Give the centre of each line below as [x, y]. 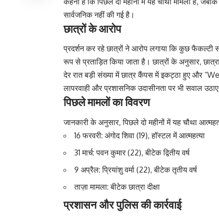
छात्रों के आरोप [92, 29]
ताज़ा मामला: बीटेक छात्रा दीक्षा [117, 186]
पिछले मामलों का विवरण [107, 102]
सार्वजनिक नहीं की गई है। [99, 15]
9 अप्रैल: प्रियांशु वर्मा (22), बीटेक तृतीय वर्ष [136, 169]
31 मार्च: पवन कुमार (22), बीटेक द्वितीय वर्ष [132, 152]
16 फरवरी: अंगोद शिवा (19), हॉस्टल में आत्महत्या [140, 135]
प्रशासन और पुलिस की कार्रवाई [122, 204]
